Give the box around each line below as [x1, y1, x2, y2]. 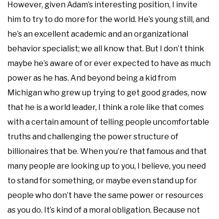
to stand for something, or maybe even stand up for [7, 175, 197, 185]
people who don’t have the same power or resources [7, 190, 203, 200]
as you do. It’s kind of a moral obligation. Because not [7, 205, 200, 215]
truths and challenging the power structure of [7, 131, 178, 141]
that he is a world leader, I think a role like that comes [7, 102, 204, 112]
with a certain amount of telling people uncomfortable [7, 117, 209, 127]
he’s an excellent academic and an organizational [7, 29, 188, 39]
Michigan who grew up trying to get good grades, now [7, 88, 207, 97]
